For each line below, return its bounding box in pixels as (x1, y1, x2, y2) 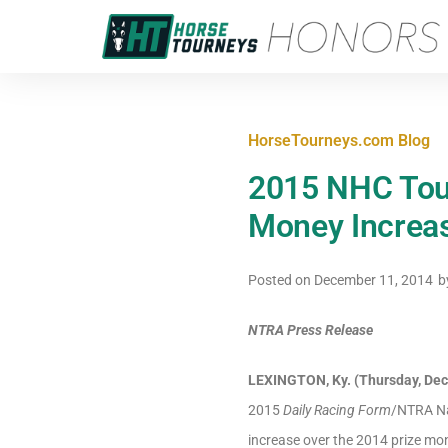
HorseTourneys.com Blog (248, 131, 430, 150)
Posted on (248, 272, 314, 288)
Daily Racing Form (283, 402, 391, 418)
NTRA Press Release (248, 322, 373, 338)
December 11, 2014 (314, 272, 433, 288)
